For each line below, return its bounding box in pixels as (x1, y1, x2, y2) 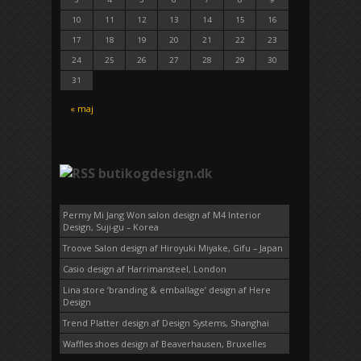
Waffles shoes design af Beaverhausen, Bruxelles (63, 337, 266, 350)
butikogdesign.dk (98, 164, 213, 182)
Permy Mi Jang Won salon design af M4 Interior (63, 208, 261, 221)
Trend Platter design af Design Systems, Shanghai (63, 316, 269, 329)
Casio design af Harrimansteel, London (63, 262, 226, 275)
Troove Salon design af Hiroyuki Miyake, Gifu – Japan (63, 241, 283, 254)
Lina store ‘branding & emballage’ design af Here (63, 283, 271, 296)
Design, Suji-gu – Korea (63, 220, 159, 233)
